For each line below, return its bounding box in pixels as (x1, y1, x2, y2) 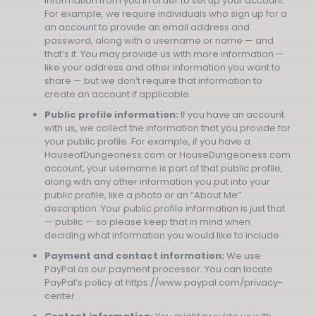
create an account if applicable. (44, 87, 191, 101)
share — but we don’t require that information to (44, 74, 262, 87)
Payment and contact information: (44, 249, 226, 262)
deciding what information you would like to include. (44, 229, 281, 242)
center (44, 289, 75, 303)
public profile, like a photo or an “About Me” (44, 188, 241, 202)
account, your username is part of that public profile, (44, 162, 283, 175)
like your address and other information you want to (44, 61, 281, 74)
